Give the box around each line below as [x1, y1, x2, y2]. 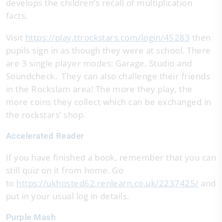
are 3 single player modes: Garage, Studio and [6, 57, 192, 69]
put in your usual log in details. [6, 190, 129, 202]
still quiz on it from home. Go [6, 165, 124, 176]
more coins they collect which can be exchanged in [6, 96, 212, 108]
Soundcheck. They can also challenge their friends [6, 70, 211, 82]
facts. [6, 10, 28, 21]
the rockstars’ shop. [6, 109, 86, 120]
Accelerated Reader [6, 131, 84, 141]
